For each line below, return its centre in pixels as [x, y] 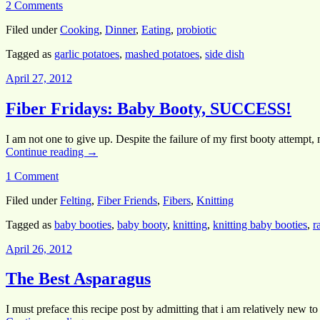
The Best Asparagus [78, 279]
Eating [156, 29]
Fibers [177, 200]
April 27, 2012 [39, 78]
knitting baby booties [260, 224]
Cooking [80, 29]
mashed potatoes [162, 54]
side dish [225, 54]
